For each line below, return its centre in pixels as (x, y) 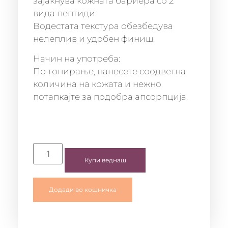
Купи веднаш (105, 160)
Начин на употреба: (77, 58)
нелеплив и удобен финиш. (94, 38)
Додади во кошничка (83, 190)
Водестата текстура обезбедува (103, 26)
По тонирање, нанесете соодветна (109, 71)
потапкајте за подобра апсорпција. (110, 96)
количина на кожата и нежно (97, 84)
